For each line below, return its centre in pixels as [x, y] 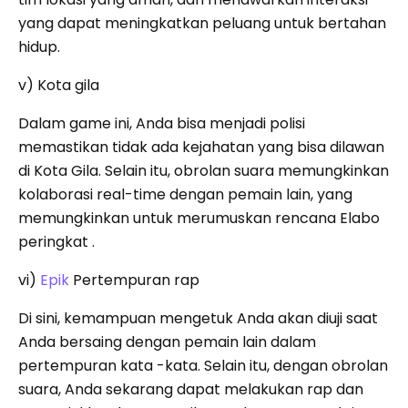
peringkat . [56, 242]
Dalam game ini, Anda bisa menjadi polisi [162, 124]
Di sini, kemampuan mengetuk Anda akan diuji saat [198, 319]
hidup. [39, 47]
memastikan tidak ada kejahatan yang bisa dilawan [201, 148]
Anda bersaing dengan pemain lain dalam [167, 342]
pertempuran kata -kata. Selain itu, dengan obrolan [203, 366]
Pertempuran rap [134, 280]
